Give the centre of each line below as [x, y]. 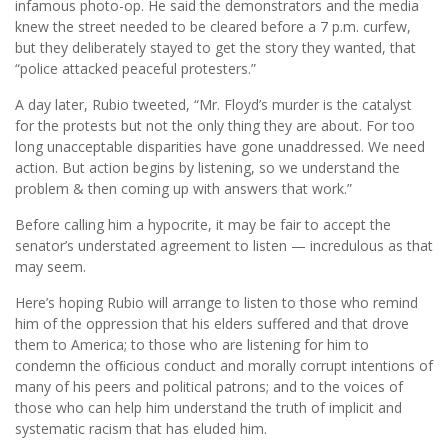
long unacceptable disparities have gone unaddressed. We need [220, 147]
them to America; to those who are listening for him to [192, 345]
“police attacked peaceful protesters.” [135, 69]
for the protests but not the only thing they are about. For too [215, 126]
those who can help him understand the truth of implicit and [208, 408]
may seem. [50, 267]
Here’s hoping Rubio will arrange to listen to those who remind [216, 303]
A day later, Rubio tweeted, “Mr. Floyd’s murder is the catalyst [213, 105]
